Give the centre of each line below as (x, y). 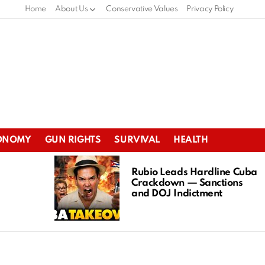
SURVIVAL (137, 140)
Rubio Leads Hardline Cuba (194, 172)
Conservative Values (142, 9)
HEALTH (191, 140)
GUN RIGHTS (73, 140)
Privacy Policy (210, 9)
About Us (72, 9)
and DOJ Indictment (177, 193)
